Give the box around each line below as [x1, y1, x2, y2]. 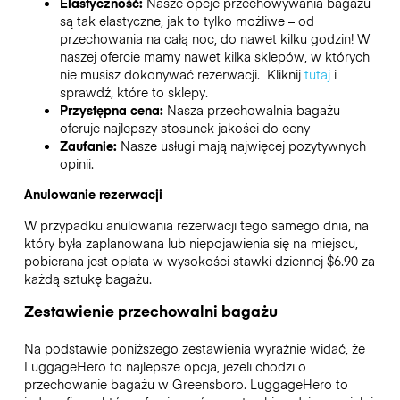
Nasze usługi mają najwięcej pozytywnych [120, 137, 366, 155]
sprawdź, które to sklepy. [59, 83, 208, 102]
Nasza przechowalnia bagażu [166, 101, 340, 120]
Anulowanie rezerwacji [23, 185, 162, 204]
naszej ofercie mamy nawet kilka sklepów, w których [59, 47, 370, 66]
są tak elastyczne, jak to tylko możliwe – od [59, 12, 314, 30]
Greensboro [171, 374, 244, 393]
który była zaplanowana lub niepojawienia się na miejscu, [23, 233, 358, 252]
